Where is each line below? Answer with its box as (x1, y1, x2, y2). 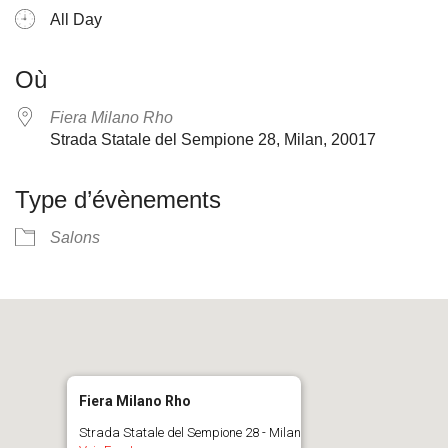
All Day (50, 11, 102, 28)
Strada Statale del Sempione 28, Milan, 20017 (50, 131, 376, 148)
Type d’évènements (15, 186, 221, 213)
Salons (50, 229, 100, 246)
